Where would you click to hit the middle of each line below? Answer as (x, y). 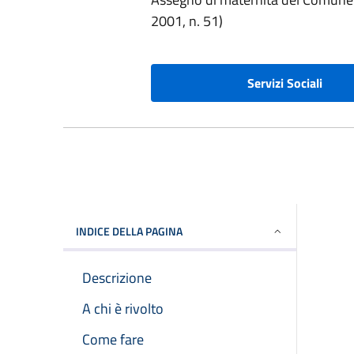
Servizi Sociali (285, 83)
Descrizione (117, 278)
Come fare (113, 340)
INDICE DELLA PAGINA (129, 232)
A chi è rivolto (123, 309)
